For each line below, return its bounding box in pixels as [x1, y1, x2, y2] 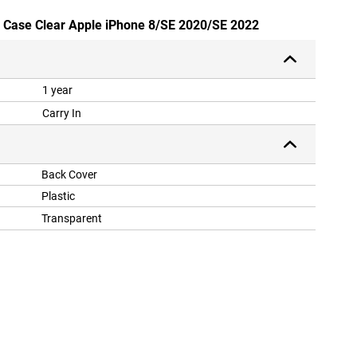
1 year [42, 84, 73, 97]
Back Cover [41, 168, 97, 182]
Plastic [41, 190, 75, 203]
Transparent [41, 212, 102, 226]
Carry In [42, 107, 81, 120]
